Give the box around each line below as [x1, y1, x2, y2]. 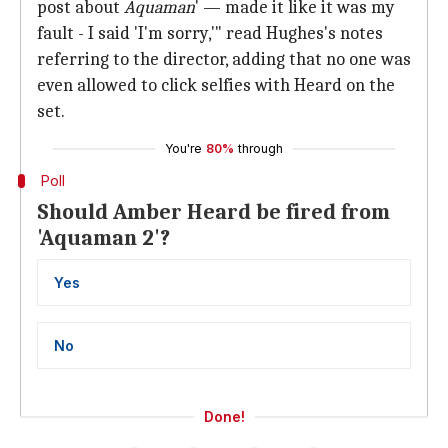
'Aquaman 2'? [37, 225, 170, 251]
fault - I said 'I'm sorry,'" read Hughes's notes [37, 23, 383, 44]
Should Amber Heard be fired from [37, 199, 390, 225]
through [238, 141, 283, 156]
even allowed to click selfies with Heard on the [37, 75, 395, 96]
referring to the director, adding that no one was [37, 49, 411, 70]
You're [165, 141, 202, 156]
